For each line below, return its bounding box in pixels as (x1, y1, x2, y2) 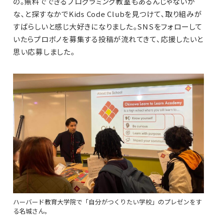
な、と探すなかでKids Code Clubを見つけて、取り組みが (13, 9, 202, 19)
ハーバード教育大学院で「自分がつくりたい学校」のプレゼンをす (13, 197, 202, 206)
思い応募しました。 (13, 46, 75, 57)
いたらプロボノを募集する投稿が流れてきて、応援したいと (13, 34, 204, 45)
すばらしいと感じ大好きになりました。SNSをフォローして (13, 21, 202, 32)
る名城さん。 (13, 206, 51, 216)
